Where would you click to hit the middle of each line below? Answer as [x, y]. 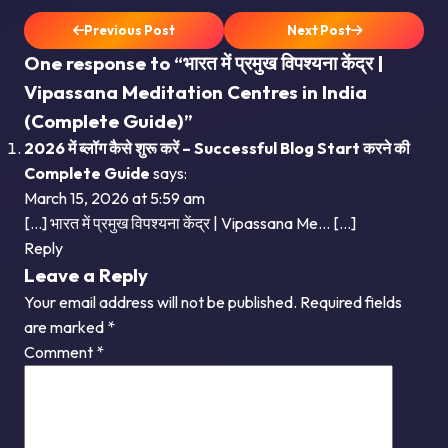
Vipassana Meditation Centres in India [195, 92]
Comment [60, 352]
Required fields [351, 302]
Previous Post [129, 30]
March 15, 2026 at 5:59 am [114, 198]
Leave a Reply [86, 275]
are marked [65, 327]
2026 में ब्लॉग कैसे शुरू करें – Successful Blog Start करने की [217, 148]
